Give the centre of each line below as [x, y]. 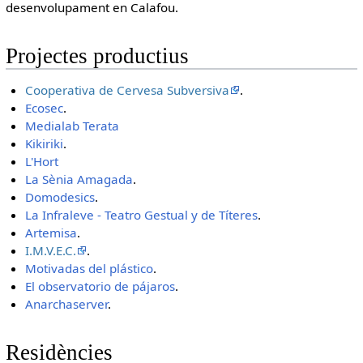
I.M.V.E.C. [51, 250]
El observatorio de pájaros [100, 286]
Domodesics [60, 196]
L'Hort [42, 161]
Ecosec [45, 107]
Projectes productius [97, 56]
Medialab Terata [73, 125]
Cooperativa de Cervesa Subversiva [128, 90]
